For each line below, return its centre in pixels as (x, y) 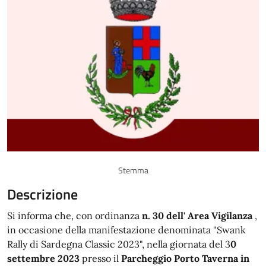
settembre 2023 (43, 258)
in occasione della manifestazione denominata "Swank (126, 230)
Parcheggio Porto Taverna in (185, 258)
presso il (100, 258)
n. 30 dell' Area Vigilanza (197, 216)
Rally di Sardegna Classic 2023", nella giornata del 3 (119, 244)
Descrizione (42, 194)
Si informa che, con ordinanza (75, 216)
